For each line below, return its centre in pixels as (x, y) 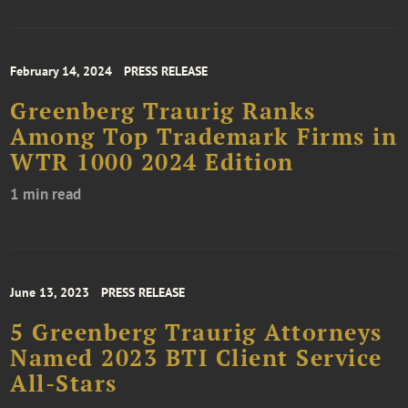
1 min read (46, 194)
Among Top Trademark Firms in (204, 137)
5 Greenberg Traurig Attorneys (196, 333)
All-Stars (64, 384)
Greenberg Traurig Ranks (163, 112)
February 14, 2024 (61, 71)
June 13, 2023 (50, 293)
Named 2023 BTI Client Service (196, 358)
